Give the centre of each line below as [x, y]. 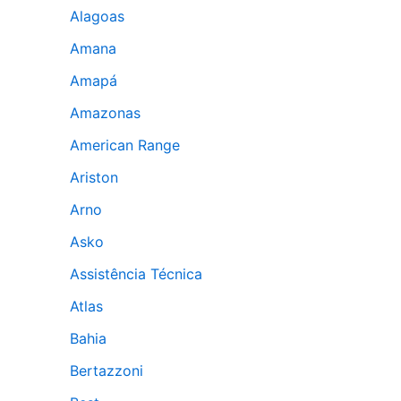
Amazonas [105, 113]
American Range [125, 145]
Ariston [94, 177]
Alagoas [97, 16]
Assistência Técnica [136, 274]
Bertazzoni [107, 371]
